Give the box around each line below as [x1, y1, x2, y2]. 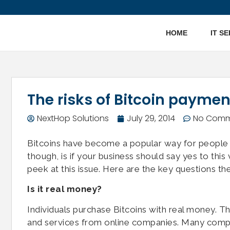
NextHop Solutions [37, 112, 109, 124]
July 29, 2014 [127, 112, 175, 124]
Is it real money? [27, 184, 102, 195]
